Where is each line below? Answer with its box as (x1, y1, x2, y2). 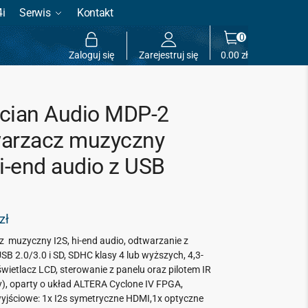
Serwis (19, 6, 51, 19)
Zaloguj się (69, 49, 115, 60)
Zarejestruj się (138, 49, 198, 60)
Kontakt (76, 6, 113, 19)
